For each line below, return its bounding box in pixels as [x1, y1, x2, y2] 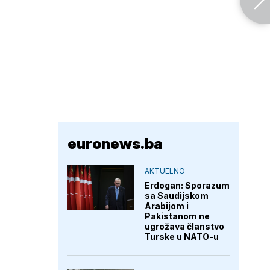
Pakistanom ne [145, 211, 210, 221]
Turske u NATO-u [145, 231, 219, 242]
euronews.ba [67, 135, 163, 152]
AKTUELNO [145, 166, 185, 175]
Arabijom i [145, 201, 189, 211]
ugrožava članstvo [145, 221, 224, 231]
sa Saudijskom [145, 190, 209, 201]
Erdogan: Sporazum [145, 180, 230, 190]
